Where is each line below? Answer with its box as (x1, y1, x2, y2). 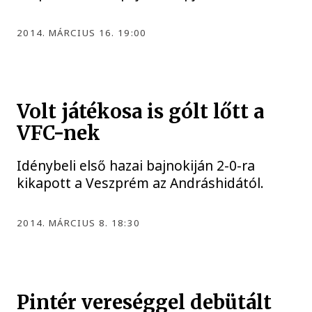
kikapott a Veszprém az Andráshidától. (17, 173, 265, 193)
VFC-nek (17, 121, 101, 146)
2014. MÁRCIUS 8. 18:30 (17, 217, 141, 230)
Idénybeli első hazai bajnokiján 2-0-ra (17, 156, 256, 175)
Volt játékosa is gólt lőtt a (17, 100, 265, 125)
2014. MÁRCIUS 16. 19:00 (17, 26, 147, 39)
